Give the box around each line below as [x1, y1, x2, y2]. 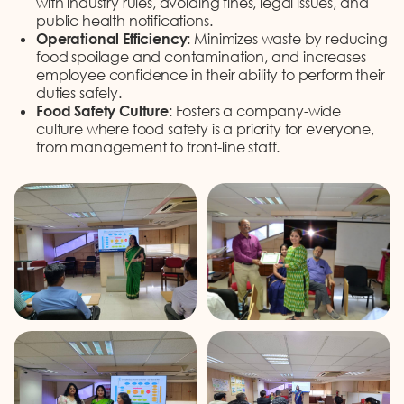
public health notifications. [36, 11, 213, 30]
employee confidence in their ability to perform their [36, 65, 385, 84]
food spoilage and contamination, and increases [36, 47, 366, 66]
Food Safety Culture [36, 101, 169, 120]
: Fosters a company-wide [168, 101, 342, 120]
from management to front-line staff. [36, 137, 280, 156]
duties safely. [36, 83, 122, 102]
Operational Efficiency [36, 29, 188, 48]
